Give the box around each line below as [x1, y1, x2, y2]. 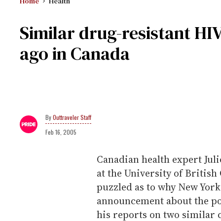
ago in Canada [20, 41, 130, 66]
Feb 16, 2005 [45, 128, 76, 136]
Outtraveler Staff [53, 113, 91, 121]
